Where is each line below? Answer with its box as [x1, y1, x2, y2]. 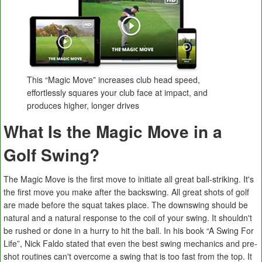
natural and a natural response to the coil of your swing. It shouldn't [4, 212, 252, 224]
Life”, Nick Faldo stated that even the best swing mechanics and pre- [4, 237, 257, 250]
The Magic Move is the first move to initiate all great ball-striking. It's [4, 173, 254, 185]
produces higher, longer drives [27, 99, 139, 112]
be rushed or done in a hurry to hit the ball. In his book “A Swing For [4, 225, 254, 237]
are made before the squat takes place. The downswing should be [4, 199, 248, 211]
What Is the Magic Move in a [4, 119, 222, 144]
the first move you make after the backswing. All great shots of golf [4, 186, 249, 198]
